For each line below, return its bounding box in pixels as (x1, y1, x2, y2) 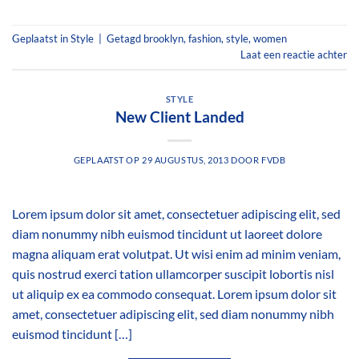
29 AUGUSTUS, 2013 (142, 155, 229, 166)
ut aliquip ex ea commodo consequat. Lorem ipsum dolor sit (12, 286, 337, 302)
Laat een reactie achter (240, 47, 347, 61)
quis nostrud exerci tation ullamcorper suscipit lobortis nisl (12, 266, 334, 282)
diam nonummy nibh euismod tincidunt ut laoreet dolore (12, 226, 322, 242)
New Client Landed (115, 107, 244, 127)
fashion (188, 31, 221, 45)
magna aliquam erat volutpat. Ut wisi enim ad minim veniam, (12, 246, 341, 262)
